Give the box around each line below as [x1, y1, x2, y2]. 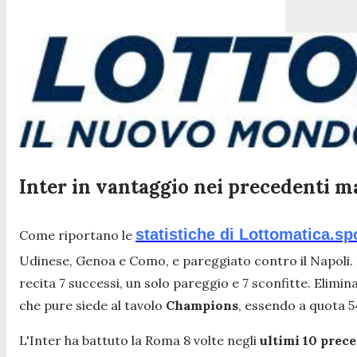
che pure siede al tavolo [19, 296, 166, 313]
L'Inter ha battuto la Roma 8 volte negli [19, 331, 257, 348]
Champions [166, 296, 238, 313]
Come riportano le [19, 226, 135, 243]
